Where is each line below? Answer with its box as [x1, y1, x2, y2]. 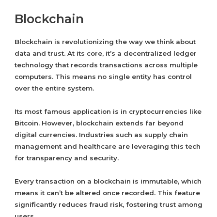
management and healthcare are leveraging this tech [15, 142, 201, 151]
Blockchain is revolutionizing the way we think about [15, 38, 196, 46]
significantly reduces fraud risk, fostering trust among [15, 201, 202, 209]
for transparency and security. [15, 154, 119, 162]
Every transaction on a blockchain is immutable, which [15, 177, 201, 186]
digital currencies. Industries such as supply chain [15, 131, 188, 139]
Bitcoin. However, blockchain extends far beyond [15, 119, 184, 127]
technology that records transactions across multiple [15, 61, 198, 69]
